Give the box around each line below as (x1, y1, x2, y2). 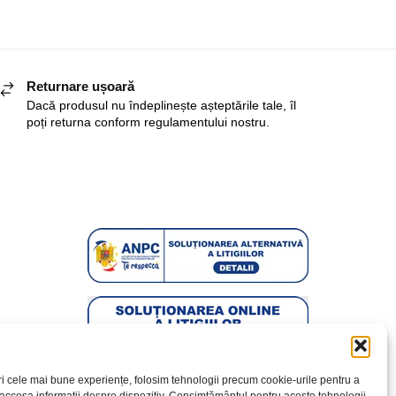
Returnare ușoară (26, 78, 134, 94)
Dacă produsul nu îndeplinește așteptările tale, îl (26, 98, 296, 113)
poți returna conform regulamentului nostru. (26, 115, 270, 130)
